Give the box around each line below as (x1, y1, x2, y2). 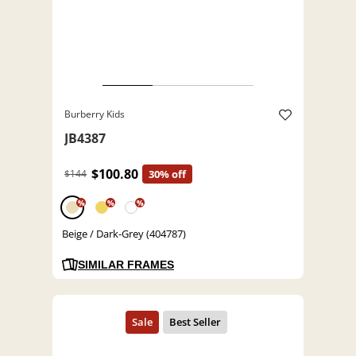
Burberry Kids (64, 107, 125, 122)
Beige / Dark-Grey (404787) (62, 226, 186, 242)
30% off (149, 167, 186, 182)
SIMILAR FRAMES (78, 258, 174, 272)
